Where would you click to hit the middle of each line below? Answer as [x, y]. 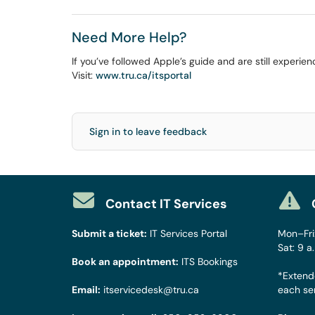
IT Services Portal [188, 233]
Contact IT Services [166, 204]
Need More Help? [129, 37]
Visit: [84, 75]
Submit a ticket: [109, 233]
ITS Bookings [210, 262]
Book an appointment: [125, 262]
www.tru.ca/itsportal [143, 75]
